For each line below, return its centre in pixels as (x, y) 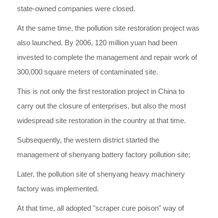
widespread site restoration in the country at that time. (101, 120)
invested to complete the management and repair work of (107, 57)
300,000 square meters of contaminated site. (88, 72)
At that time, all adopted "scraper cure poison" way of (100, 208)
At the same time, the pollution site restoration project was (108, 28)
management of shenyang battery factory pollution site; (104, 154)
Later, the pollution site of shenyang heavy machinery (101, 174)
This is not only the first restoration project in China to (101, 91)
